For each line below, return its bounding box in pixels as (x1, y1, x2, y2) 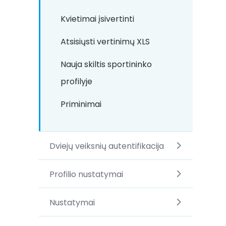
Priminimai (61, 98, 101, 110)
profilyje (61, 76, 92, 87)
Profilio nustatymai (49, 168, 123, 180)
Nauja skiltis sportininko (61, 59, 152, 70)
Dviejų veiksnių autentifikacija (49, 140, 164, 152)
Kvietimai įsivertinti (61, 13, 134, 25)
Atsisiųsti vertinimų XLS (61, 36, 150, 47)
